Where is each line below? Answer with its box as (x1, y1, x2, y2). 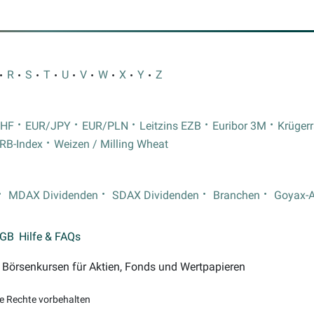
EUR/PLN (82, 120, 128, 133)
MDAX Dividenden (8, 189, 98, 203)
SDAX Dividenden (112, 189, 199, 203)
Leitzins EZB (139, 120, 201, 133)
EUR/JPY (25, 120, 71, 133)
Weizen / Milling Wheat (54, 138, 168, 151)
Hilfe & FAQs (19, 231, 81, 243)
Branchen (213, 189, 260, 203)
